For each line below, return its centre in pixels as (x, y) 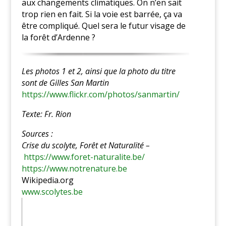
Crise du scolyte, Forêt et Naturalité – (86, 145)
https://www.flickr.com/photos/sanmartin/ (100, 94)
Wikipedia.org (47, 180)
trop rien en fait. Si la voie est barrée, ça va (102, 14)
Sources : (37, 133)
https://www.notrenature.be (74, 168)
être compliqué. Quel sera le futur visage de (103, 25)
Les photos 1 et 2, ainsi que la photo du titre (98, 71)
